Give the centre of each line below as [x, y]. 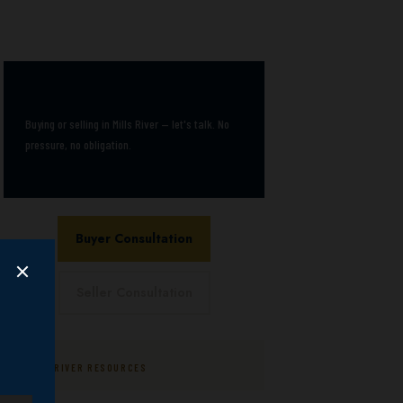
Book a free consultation [124, 94]
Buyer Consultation [134, 238]
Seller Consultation [134, 292]
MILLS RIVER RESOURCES [84, 367]
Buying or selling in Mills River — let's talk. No [128, 123]
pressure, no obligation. [79, 144]
